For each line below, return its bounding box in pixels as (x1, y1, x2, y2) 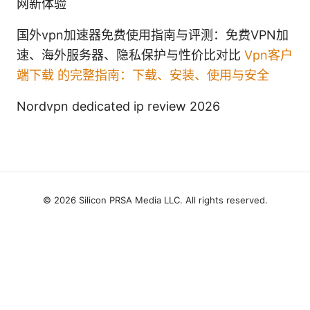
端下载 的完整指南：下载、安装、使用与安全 (17, 67, 269, 82)
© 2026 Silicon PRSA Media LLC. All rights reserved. (42, 194, 268, 206)
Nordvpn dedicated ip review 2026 (17, 98, 220, 113)
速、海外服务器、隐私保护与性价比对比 (17, 47, 244, 62)
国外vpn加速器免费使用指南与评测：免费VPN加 (17, 27, 289, 42)
